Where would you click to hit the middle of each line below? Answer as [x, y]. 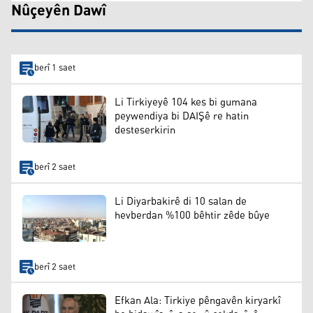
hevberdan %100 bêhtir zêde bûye [192, 215]
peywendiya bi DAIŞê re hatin [182, 116]
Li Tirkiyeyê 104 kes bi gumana [186, 102]
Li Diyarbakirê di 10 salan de [181, 201]
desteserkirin [145, 130]
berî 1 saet [54, 68]
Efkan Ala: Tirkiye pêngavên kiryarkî [198, 300]
